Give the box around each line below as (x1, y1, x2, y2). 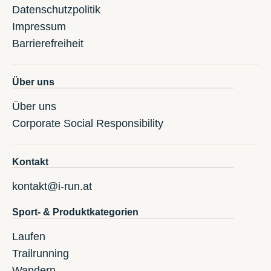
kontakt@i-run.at (12, 180, 92, 193)
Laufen (12, 230, 45, 243)
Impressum (12, 21, 66, 33)
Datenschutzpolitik (12, 4, 100, 16)
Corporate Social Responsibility (12, 117, 163, 130)
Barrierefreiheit (12, 38, 83, 50)
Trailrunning (12, 247, 69, 260)
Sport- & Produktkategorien (12, 207, 139, 218)
